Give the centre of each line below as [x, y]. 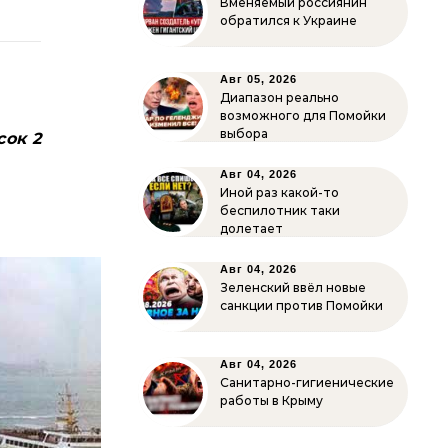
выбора [244, 133]
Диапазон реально [279, 97]
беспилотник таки [280, 210]
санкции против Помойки [301, 305]
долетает [251, 228]
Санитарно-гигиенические [307, 382]
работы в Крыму [271, 400]
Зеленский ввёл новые [293, 287]
